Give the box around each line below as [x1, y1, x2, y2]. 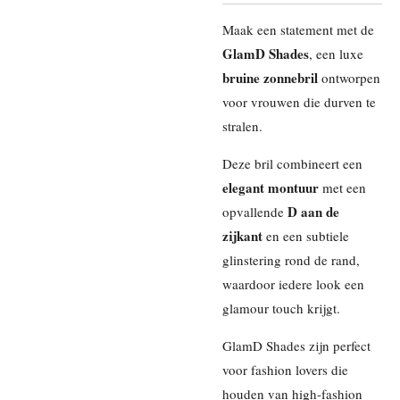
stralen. [222, 117, 262, 136]
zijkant [222, 226, 262, 246]
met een [319, 179, 366, 197]
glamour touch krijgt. [222, 299, 340, 318]
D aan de [287, 202, 339, 222]
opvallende [222, 203, 287, 221]
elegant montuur [222, 178, 319, 198]
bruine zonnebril [222, 68, 318, 88]
